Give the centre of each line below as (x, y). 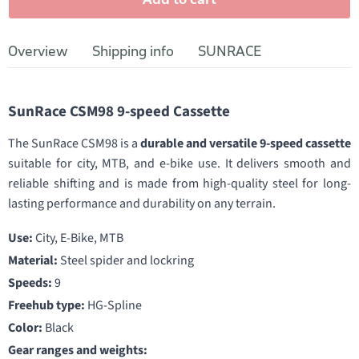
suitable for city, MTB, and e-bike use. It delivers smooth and (179, 163)
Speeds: (30, 283)
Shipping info (133, 51)
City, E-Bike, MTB (78, 238)
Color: (25, 328)
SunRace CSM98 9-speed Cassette (119, 112)
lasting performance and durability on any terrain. (142, 204)
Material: (33, 260)
